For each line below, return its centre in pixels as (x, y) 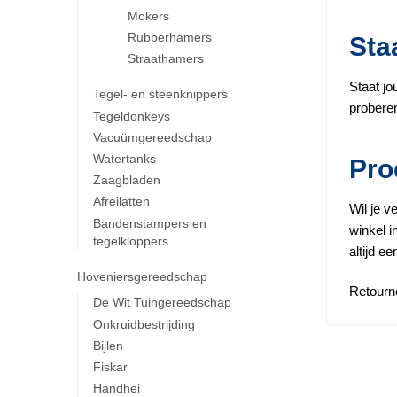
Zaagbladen (126, 180)
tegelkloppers (130, 241)
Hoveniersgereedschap (142, 276)
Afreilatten (121, 202)
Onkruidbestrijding (144, 324)
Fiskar (110, 366)
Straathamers (166, 59)
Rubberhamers (170, 38)
